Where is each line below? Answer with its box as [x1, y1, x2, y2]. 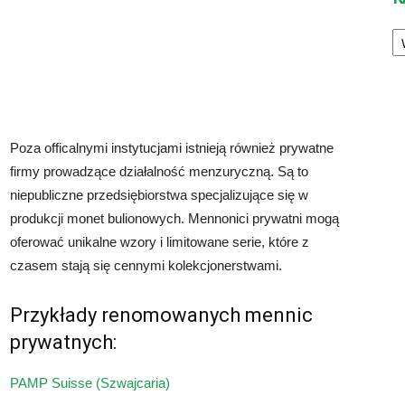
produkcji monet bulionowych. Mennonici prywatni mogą [10, 211, 339, 226]
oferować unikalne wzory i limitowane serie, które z [10, 234, 309, 250]
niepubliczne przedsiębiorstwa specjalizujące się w [10, 187, 308, 202]
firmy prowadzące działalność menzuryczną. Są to [10, 164, 308, 179]
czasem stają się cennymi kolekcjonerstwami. [10, 258, 282, 273]
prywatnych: [10, 331, 117, 353]
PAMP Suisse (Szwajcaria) [10, 375, 170, 391]
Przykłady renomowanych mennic [10, 304, 313, 326]
